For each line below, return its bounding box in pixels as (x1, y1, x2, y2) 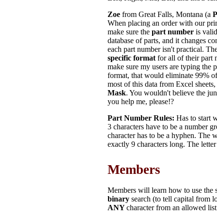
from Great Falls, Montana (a (122, 10, 213, 18)
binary (108, 195, 131, 203)
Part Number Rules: (108, 114, 174, 122)
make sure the (108, 28, 152, 36)
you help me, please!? (108, 97, 174, 106)
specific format (108, 54, 157, 62)
